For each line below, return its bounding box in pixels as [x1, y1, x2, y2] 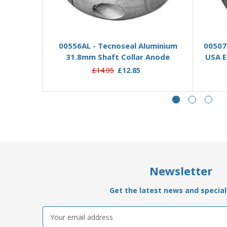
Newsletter [149, 163, 212, 179]
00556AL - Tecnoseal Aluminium [58, 40, 177, 51]
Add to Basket [93, 21, 142, 30]
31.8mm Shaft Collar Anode [66, 51, 170, 62]
